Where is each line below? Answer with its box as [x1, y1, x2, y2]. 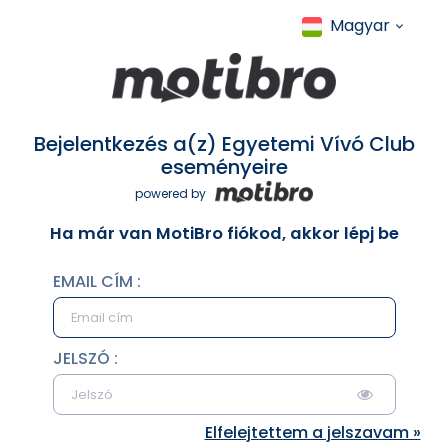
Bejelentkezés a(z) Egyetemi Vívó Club [33, 130, 415, 158]
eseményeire [160, 153, 288, 181]
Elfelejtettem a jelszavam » [204, 421, 421, 445]
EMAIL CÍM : [52, 270, 141, 293]
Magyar [330, 14, 390, 37]
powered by [134, 185, 209, 202]
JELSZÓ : [52, 347, 118, 371]
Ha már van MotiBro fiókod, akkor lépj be [49, 222, 399, 245]
